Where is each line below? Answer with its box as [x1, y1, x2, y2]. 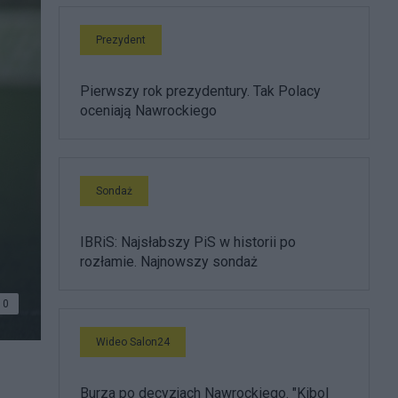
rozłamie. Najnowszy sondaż [80, 253, 258, 270]
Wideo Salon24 [96, 336, 170, 348]
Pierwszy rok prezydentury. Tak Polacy [80, 83, 321, 99]
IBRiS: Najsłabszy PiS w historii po [80, 234, 296, 251]
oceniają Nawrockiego [80, 102, 217, 119]
